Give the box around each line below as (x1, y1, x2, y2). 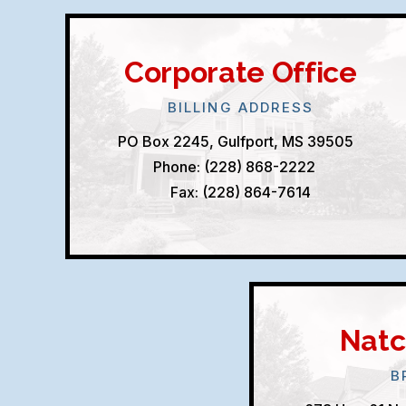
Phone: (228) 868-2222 (152, 158, 315, 176)
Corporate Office (124, 55, 357, 89)
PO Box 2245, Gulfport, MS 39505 (118, 132, 363, 150)
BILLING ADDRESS (167, 99, 314, 116)
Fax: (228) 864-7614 (169, 183, 311, 201)
